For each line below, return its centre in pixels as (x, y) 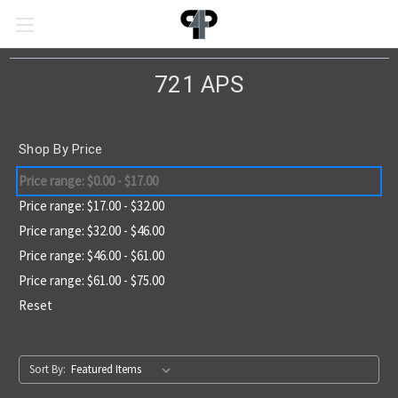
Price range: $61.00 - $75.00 (92, 280)
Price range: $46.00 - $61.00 (92, 255)
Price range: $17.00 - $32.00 (92, 205)
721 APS (199, 84)
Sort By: (47, 369)
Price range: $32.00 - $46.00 (92, 230)
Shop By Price (61, 149)
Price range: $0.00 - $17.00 (88, 180)
